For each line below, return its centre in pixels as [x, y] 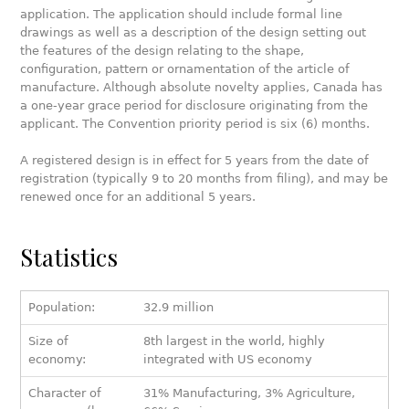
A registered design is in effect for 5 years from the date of [195, 161]
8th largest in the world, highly [235, 341]
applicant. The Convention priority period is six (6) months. [195, 124]
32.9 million [179, 308]
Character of [65, 393]
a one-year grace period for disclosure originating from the [194, 106]
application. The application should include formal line [182, 15]
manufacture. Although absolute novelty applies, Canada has [202, 88]
